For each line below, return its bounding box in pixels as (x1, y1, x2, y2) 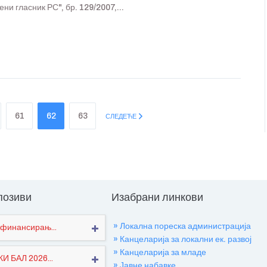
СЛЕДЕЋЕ (105, 113, 136, 120)
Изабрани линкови (111, 191, 204, 203)
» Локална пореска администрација (113, 222, 252, 231)
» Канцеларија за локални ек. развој (113, 235, 252, 244)
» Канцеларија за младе (113, 248, 207, 257)
